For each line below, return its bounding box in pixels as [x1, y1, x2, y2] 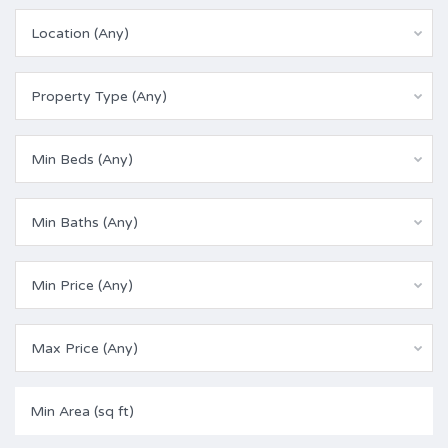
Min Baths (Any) [31, 214, 138, 231]
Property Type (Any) [31, 88, 167, 105]
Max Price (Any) [31, 340, 138, 357]
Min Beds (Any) [31, 151, 133, 168]
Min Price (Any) [31, 277, 133, 294]
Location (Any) [31, 25, 129, 42]
